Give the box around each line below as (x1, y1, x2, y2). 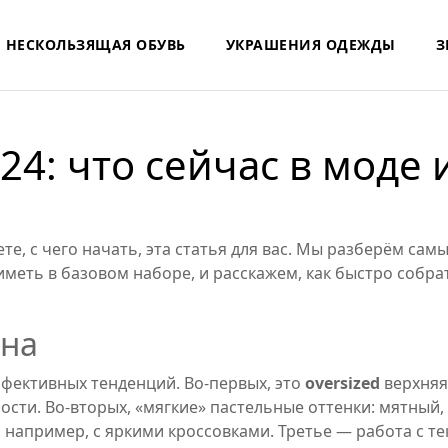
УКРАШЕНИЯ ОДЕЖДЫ (225, 35, 396, 54)
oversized (305, 372, 380, 394)
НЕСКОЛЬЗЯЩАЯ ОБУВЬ (5, 35, 186, 54)
